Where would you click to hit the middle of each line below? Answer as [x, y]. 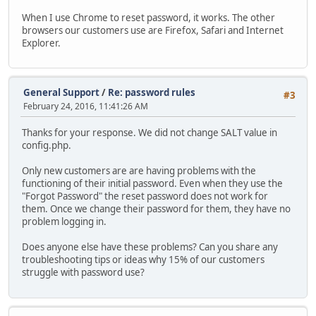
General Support [61, 93]
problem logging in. [64, 222]
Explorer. [41, 43]
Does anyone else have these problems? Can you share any [150, 247]
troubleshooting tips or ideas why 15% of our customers [143, 260]
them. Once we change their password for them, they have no [156, 209]
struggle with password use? [83, 273]
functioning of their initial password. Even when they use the [152, 184]
